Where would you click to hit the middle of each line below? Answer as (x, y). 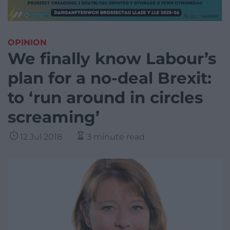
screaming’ (54, 117)
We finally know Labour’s (112, 59)
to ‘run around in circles (105, 98)
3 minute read (116, 137)
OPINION (27, 43)
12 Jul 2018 (41, 137)
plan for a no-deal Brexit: (110, 78)
